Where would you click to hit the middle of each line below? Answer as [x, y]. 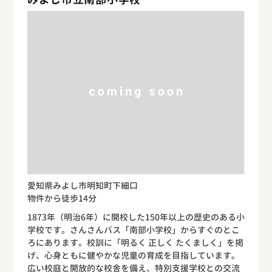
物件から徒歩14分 [62, 199]
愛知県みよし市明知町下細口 [82, 186]
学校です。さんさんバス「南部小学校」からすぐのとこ [133, 230]
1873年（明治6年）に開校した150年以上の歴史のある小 [136, 217]
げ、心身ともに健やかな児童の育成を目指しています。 [133, 256]
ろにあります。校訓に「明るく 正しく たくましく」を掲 [135, 243]
